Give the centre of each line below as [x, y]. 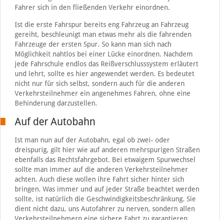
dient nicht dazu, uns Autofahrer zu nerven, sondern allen [105, 208]
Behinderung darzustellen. [56, 103]
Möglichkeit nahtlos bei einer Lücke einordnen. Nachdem [104, 54]
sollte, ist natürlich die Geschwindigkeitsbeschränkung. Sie [105, 199]
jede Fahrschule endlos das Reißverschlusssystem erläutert [106, 64]
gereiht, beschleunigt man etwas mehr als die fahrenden [103, 34]
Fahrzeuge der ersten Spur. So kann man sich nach [93, 44]
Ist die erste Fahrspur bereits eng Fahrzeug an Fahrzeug [101, 24]
